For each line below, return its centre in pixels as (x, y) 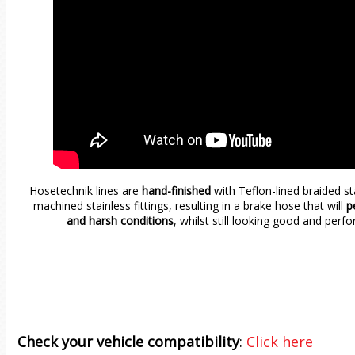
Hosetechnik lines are (85, 191)
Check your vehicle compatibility (128, 341)
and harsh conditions (120, 221)
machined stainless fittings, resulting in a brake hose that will (188, 206)
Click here (280, 341)
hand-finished (176, 191)
